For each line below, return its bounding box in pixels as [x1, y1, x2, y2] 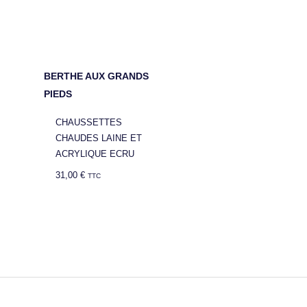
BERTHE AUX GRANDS [43, 71, 149, 82]
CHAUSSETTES [56, 116, 123, 127]
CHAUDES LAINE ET [56, 132, 143, 143]
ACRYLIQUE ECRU [56, 148, 135, 159]
